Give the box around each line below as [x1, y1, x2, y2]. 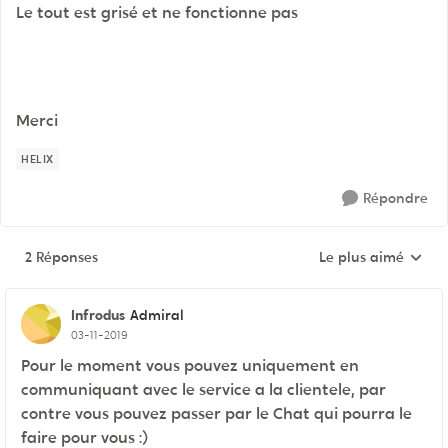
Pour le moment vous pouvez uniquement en [21, 355, 359, 376]
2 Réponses [25, 248, 98, 266]
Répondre [363, 189, 428, 207]
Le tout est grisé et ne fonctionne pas [16, 2, 298, 23]
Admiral [130, 306, 184, 324]
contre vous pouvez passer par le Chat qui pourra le [21, 403, 412, 424]
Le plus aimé [319, 248, 404, 266]
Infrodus [71, 305, 125, 324]
